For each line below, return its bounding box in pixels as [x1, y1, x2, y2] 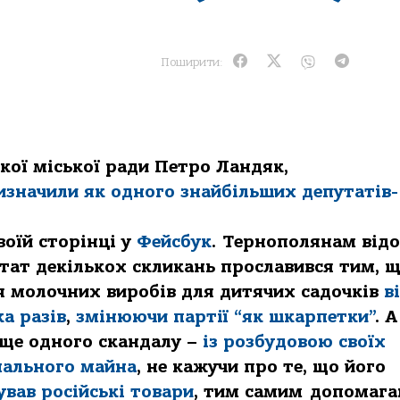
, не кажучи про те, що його [137, 357, 386, 377]
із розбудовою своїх [203, 332, 386, 352]
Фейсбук [137, 232, 212, 252]
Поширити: [160, 54, 223, 69]
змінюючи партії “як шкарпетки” [76, 307, 375, 327]
